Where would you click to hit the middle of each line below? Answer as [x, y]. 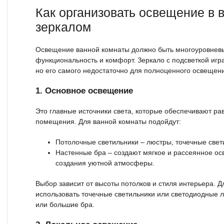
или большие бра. [65, 204]
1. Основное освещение [84, 90]
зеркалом [63, 27]
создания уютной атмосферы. [105, 163]
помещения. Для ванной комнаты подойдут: [108, 121]
